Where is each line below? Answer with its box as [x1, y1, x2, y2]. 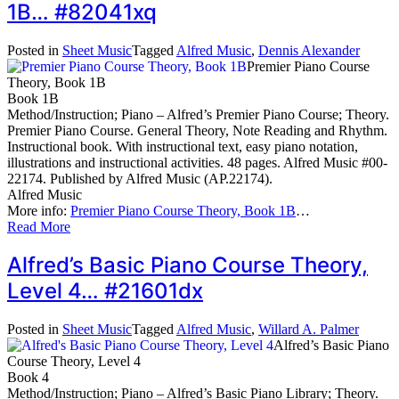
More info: [7, 202, 70, 218]
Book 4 [7, 370, 49, 386]
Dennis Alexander [258, 42, 360, 58]
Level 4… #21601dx [7, 278, 203, 305]
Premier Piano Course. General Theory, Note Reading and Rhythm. [7, 122, 387, 138]
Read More [7, 218, 70, 234]
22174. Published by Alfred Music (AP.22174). [7, 170, 273, 186]
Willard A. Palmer [258, 322, 359, 338]
